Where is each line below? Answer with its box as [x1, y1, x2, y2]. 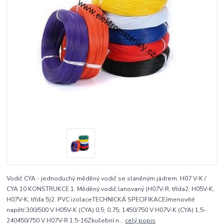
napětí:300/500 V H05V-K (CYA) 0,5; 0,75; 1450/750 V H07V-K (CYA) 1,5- [6, 206, 206, 214]
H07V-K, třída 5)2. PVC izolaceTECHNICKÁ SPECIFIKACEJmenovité [6, 195, 195, 204]
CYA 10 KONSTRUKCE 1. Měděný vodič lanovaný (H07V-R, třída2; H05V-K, [6, 185, 215, 193]
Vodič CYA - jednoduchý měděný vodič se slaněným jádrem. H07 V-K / [6, 174, 206, 183]
